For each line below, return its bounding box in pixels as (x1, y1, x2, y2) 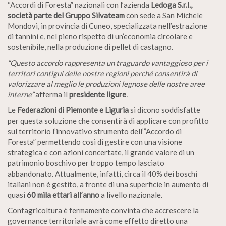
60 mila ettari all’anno (27, 190, 99, 200)
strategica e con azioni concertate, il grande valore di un (8, 148, 194, 157)
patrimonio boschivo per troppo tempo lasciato (8, 158, 164, 168)
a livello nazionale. (99, 190, 162, 200)
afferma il (35, 90, 69, 99)
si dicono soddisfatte (129, 105, 200, 115)
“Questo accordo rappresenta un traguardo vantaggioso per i (8, 58, 208, 68)
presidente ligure (69, 90, 126, 99)
